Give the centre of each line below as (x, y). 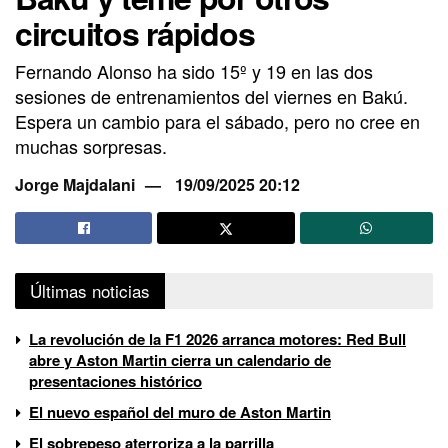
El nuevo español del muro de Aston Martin (180, 411)
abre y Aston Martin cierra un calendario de (180, 359)
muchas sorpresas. (91, 146)
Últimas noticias (90, 290)
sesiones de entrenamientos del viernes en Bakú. (211, 96)
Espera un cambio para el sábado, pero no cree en (217, 121)
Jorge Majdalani (75, 185)
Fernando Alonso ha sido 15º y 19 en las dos (194, 71)
